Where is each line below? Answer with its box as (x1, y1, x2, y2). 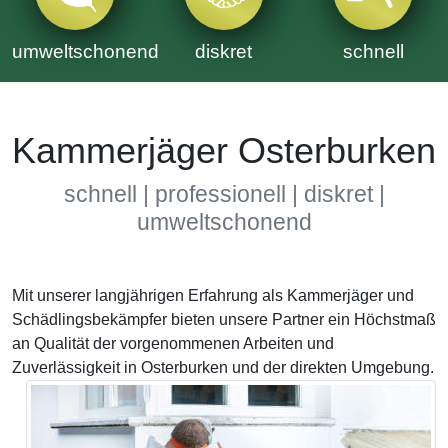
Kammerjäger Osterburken (12, 131, 436, 171)
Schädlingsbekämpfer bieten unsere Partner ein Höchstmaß (12, 311, 436, 328)
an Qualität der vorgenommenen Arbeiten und (12, 335, 334, 352)
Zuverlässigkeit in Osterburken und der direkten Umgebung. (12, 359, 434, 376)
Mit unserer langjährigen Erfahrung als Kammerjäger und (12, 287, 414, 304)
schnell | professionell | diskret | (63, 181, 385, 207)
